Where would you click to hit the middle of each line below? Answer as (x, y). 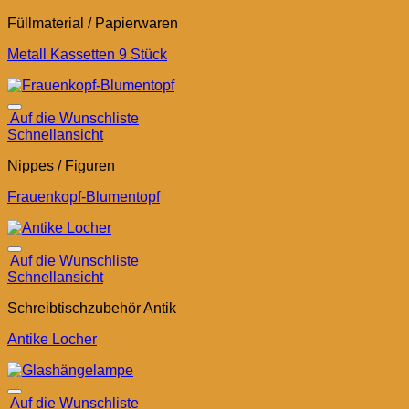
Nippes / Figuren (61, 166)
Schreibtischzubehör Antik (92, 309)
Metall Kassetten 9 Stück (87, 55)
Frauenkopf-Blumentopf (84, 197)
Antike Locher (52, 340)
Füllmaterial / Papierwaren (93, 24)
